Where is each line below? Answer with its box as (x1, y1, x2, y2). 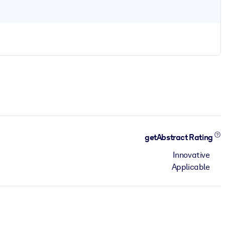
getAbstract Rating (145, 133, 214, 143)
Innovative (172, 150, 210, 160)
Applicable (171, 162, 210, 172)
